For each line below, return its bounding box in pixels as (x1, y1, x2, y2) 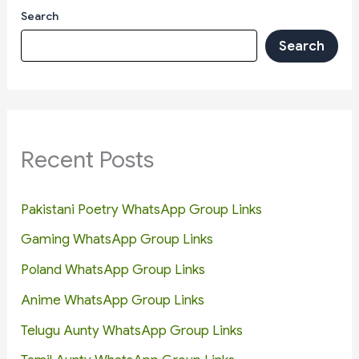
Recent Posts (21, 145, 155, 175)
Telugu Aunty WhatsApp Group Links (21, 321, 244, 339)
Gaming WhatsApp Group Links (21, 231, 214, 248)
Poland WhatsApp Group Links (21, 261, 206, 279)
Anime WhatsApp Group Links (21, 291, 205, 309)
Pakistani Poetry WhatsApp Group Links (21, 200, 263, 218)
